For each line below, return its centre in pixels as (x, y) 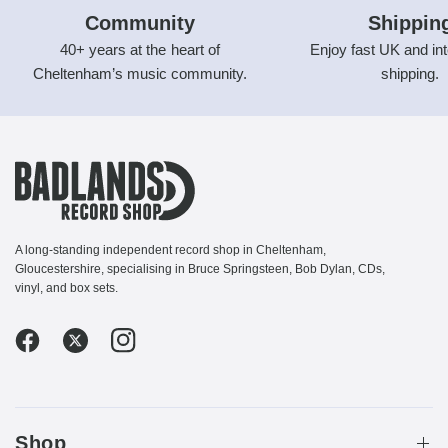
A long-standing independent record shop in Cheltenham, (171, 250)
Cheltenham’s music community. (140, 73)
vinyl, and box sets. (67, 288)
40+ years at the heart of (140, 49)
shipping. (410, 73)
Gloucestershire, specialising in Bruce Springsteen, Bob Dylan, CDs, (200, 269)
